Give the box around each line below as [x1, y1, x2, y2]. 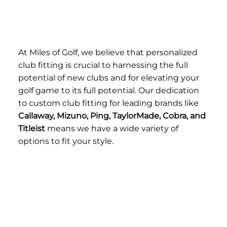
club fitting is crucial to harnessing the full [18, 60, 188, 70]
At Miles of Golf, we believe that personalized [18, 48, 198, 58]
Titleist [18, 124, 45, 134]
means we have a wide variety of [45, 124, 178, 134]
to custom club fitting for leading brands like [18, 98, 199, 108]
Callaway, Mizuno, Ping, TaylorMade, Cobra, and [18, 111, 206, 121]
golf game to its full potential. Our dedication [18, 86, 199, 96]
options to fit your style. [18, 136, 113, 146]
